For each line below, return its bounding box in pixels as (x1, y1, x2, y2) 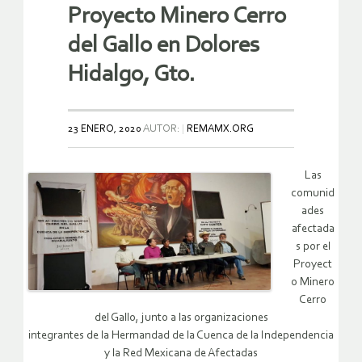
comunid (291, 187, 335, 200)
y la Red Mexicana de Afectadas (104, 347, 258, 360)
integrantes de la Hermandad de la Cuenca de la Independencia (28, 329, 334, 342)
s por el (295, 240, 330, 253)
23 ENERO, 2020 (68, 123, 141, 134)
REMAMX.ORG (187, 123, 254, 134)
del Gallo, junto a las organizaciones (94, 311, 268, 324)
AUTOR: (141, 123, 182, 134)
